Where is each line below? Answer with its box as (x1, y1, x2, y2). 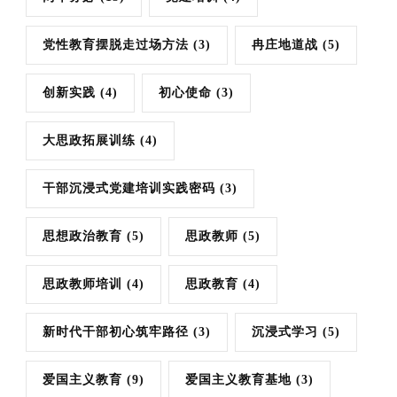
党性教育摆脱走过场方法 (43, 38, 189, 52)
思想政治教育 (43, 230, 122, 244)
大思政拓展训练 (43, 134, 136, 148)
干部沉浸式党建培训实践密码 (43, 182, 215, 196)
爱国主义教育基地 (185, 373, 292, 387)
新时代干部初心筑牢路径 (43, 325, 189, 339)
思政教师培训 (43, 277, 122, 292)
